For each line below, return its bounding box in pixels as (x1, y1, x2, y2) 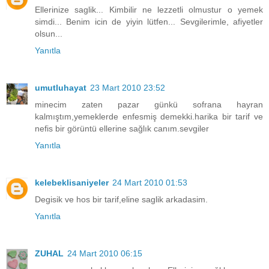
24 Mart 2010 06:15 (67, 248, 142, 258)
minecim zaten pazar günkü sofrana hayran (35, 99, 263, 109)
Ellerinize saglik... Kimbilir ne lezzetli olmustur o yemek (35, 4, 263, 14)
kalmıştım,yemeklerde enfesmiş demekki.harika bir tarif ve (35, 111, 263, 121)
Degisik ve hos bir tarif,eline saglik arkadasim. (35, 194, 208, 204)
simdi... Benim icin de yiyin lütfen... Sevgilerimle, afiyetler (35, 16, 263, 26)
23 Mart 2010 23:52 (90, 82, 165, 92)
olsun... (35, 28, 62, 38)
